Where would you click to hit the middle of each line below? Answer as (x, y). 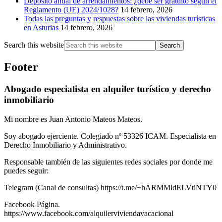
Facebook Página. (32, 204)
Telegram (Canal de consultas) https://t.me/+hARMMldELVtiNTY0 (110, 187)
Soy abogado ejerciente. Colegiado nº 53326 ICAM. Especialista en (110, 136)
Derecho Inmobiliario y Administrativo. (65, 145)
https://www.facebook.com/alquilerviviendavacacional (89, 213)
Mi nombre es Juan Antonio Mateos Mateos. (73, 119)
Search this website (34, 45)
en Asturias (41, 28)
